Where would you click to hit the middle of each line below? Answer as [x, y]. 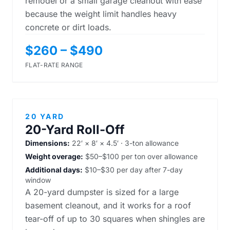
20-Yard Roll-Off [75, 130]
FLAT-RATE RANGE [54, 65]
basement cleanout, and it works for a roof [108, 205]
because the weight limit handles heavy [101, 14]
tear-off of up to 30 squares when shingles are [115, 219]
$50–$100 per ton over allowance [140, 156]
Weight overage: [54, 156]
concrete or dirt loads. [68, 27]
